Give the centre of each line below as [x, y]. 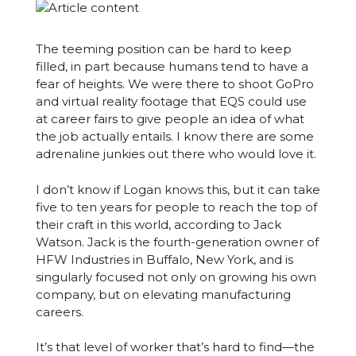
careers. [59, 311]
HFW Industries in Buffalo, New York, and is [164, 259]
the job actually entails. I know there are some [174, 137]
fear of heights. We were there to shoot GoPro [174, 84]
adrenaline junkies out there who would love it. [176, 154]
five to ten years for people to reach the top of [176, 207]
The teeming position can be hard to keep [163, 49]
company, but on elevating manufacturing [163, 294]
